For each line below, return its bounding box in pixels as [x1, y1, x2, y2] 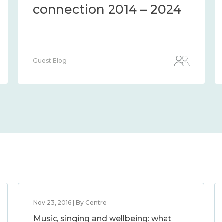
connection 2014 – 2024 [33, 2, 181, 17]
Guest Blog [33, 57, 67, 64]
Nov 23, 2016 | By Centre [33, 199, 107, 206]
